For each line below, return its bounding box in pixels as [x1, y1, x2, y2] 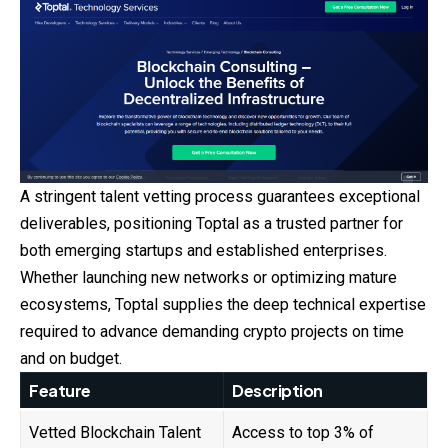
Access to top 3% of [232, 422, 374, 442]
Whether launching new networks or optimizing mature [20, 267, 397, 287]
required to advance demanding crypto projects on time [20, 321, 404, 341]
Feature [29, 379, 91, 401]
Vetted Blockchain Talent [29, 422, 201, 442]
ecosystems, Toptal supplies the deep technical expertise [20, 294, 426, 314]
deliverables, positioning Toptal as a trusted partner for [20, 213, 403, 233]
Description [232, 379, 323, 401]
